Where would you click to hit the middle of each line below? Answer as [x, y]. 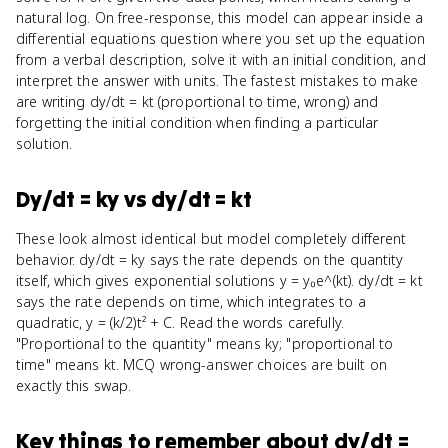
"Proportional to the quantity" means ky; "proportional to [205, 343]
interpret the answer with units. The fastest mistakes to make [217, 80]
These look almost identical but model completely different [211, 238]
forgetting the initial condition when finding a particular [197, 122]
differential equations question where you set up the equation [221, 38]
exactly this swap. [74, 385]
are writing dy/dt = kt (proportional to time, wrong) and [197, 101]
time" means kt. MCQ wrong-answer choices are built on [201, 364]
